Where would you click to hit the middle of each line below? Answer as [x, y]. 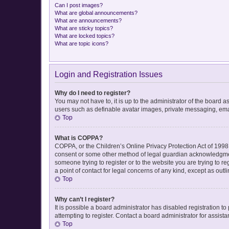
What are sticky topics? [84, 28]
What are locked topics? [85, 36]
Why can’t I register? [85, 199]
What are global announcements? [96, 13]
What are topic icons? [82, 43]
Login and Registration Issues [109, 74]
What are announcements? [88, 20]
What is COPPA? [79, 138]
